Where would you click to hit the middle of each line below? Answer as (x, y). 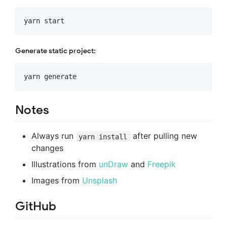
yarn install (103, 137)
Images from (57, 181)
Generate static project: (55, 51)
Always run (54, 136)
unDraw (113, 164)
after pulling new (163, 136)
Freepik (162, 164)
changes (47, 148)
